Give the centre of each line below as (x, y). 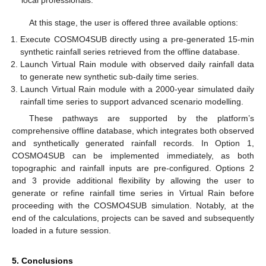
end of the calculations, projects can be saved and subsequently (133, 218)
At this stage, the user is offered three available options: (133, 22)
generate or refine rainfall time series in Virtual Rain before (133, 193)
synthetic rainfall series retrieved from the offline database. (130, 52)
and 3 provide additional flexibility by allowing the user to (133, 181)
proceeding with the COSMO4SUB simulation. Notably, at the (133, 206)
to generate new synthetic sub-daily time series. (110, 77)
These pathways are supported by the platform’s (141, 118)
